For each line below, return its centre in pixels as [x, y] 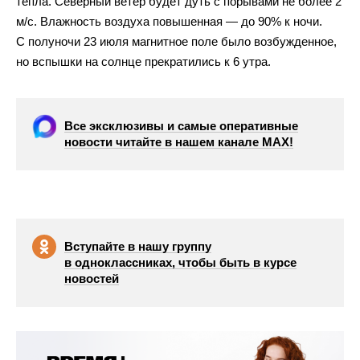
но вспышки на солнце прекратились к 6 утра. [143, 61]
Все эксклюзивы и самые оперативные [181, 126]
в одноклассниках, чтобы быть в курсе [180, 262]
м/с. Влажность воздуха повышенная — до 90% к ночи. [169, 21]
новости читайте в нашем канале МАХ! [179, 142]
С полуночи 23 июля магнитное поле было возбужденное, [176, 41]
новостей [92, 278]
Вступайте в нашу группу [138, 246]
